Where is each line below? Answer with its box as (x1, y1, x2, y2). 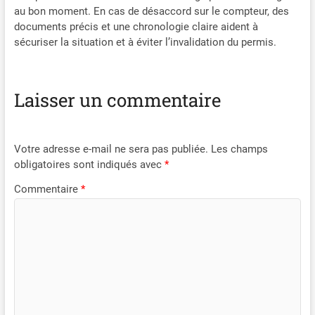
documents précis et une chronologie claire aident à (13, 20, 258, 34)
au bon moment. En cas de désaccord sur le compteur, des (13, 5, 289, 18)
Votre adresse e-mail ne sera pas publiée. (13, 142, 208, 155)
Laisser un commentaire (13, 88, 221, 112)
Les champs (210, 142, 268, 155)
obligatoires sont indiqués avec (13, 157, 165, 171)
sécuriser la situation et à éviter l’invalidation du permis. (13, 36, 276, 49)
